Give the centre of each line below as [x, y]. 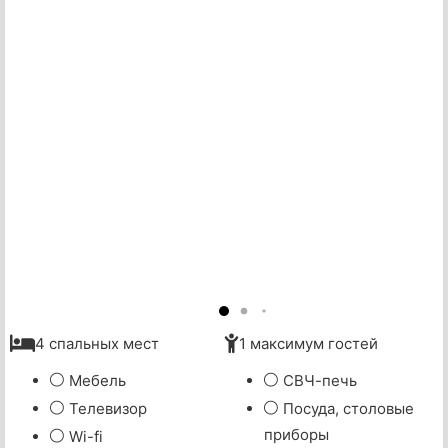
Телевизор [108, 409]
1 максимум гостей [308, 344]
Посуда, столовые [348, 409]
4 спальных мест [97, 344]
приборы [296, 435]
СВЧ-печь [320, 381]
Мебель [97, 381]
